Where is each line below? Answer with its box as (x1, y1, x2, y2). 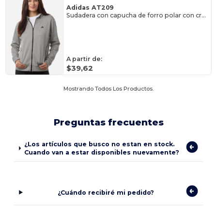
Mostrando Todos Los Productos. (63, 85, 154, 93)
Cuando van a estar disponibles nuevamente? (24, 149, 179, 156)
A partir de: (66, 55, 103, 62)
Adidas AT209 (66, 3, 114, 11)
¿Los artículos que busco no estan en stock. (24, 140, 174, 148)
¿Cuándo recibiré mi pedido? (58, 188, 155, 196)
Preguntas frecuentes (53, 117, 164, 128)
